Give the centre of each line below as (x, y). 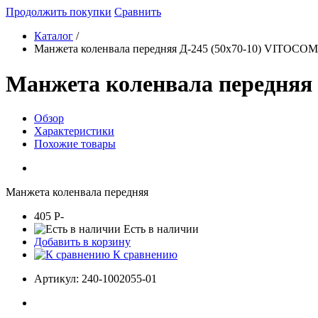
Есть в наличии (160, 229)
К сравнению (144, 255)
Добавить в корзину (82, 242)
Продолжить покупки (59, 12)
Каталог (54, 36)
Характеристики (74, 131)
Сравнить (138, 12)
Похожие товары (75, 144)
